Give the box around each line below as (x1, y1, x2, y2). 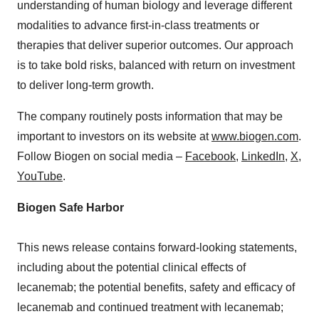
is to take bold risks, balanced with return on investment (17, 58, 295, 71)
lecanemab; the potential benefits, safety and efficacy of (17, 281, 295, 293)
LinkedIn (241, 150, 285, 162)
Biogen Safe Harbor (17, 201, 124, 214)
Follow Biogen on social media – (17, 150, 185, 162)
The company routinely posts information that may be (17, 110, 283, 122)
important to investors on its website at (17, 130, 211, 142)
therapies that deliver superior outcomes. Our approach (17, 38, 293, 51)
